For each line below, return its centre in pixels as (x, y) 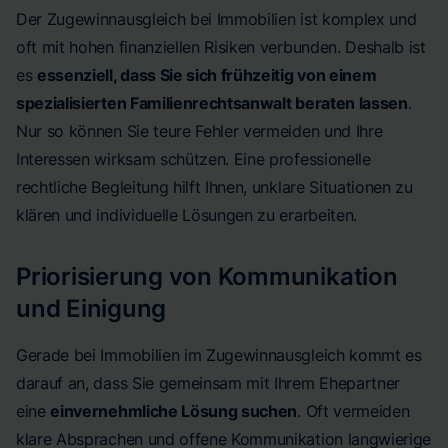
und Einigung (91, 308)
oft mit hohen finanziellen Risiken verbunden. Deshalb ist (221, 47)
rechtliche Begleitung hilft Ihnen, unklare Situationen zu (214, 187)
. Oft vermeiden (353, 411)
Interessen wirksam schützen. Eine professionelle (193, 159)
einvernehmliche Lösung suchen (174, 411)
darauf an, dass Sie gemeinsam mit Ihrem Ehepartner (208, 383)
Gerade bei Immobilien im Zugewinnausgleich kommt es (219, 355)
